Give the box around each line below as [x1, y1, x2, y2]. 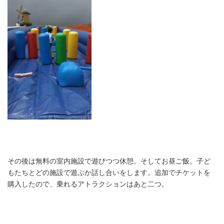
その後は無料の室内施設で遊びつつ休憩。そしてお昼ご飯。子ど [7, 157, 210, 165]
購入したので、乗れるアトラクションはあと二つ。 [7, 180, 168, 188]
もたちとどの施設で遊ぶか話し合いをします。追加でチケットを [7, 168, 210, 177]
